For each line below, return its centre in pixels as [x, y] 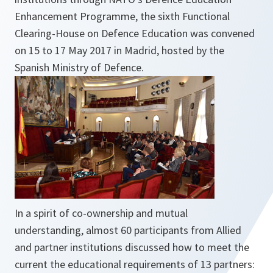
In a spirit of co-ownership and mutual [101, 213]
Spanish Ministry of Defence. [79, 68]
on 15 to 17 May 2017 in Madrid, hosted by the [119, 51]
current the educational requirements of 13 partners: [135, 264]
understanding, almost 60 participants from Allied [128, 230]
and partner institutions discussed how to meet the [132, 247]
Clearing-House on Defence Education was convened [135, 34]
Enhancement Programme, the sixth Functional [122, 16]
